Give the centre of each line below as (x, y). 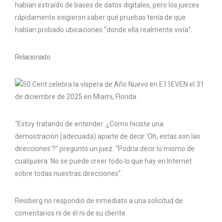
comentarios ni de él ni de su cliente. (71, 213)
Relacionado (33, 57)
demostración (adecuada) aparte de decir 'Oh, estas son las (108, 136)
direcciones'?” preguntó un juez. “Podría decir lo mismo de (105, 148)
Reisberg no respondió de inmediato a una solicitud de (99, 200)
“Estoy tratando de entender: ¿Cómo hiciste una (89, 124)
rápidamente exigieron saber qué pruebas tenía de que (100, 17)
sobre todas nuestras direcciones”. (69, 173)
